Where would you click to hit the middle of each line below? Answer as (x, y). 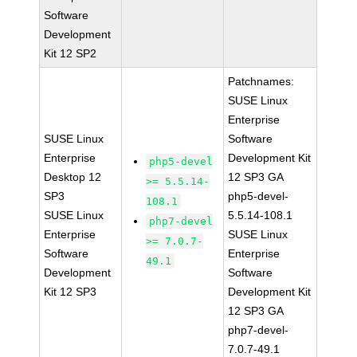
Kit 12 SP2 (71, 53)
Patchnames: (261, 81)
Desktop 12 (73, 177)
